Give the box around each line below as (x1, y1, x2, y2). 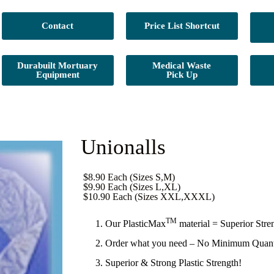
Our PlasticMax (105, 218, 166, 229)
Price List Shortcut (144, 21, 220, 31)
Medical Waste (152, 61, 212, 70)
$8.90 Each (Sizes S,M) (81, 172, 175, 182)
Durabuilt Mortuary (17, 61, 98, 70)
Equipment (35, 70, 80, 80)
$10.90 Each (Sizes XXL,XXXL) (81, 191, 215, 202)
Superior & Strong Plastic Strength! (105, 257, 242, 268)
